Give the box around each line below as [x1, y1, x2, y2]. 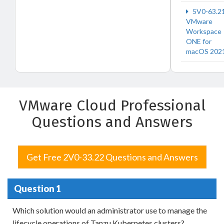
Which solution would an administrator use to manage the [12, 205, 207, 215]
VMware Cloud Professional [18, 96, 205, 114]
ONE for [186, 37, 211, 45]
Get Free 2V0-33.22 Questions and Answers [26, 151, 198, 162]
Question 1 [13, 182, 61, 194]
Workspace [186, 27, 221, 35]
